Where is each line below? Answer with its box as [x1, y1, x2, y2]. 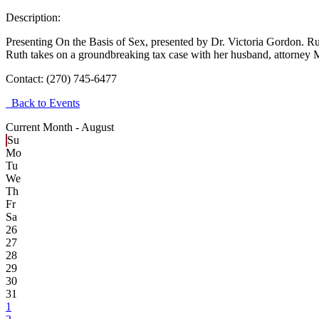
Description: [6, 11, 61, 24]
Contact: [6, 73, 46, 85]
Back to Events [6, 97, 80, 110]
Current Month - [6, 121, 81, 134]
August [81, 121, 114, 134]
